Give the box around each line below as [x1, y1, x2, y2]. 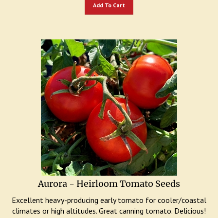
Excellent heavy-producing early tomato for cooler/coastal [12, 190, 206, 200]
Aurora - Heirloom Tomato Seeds [38, 173, 180, 184]
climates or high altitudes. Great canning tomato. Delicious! [12, 201, 206, 211]
